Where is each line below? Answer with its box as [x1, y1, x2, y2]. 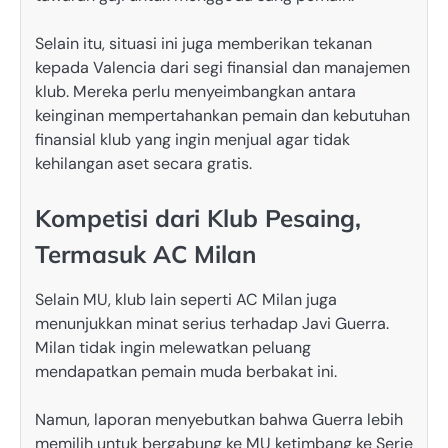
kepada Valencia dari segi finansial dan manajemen [35, 56, 410, 78]
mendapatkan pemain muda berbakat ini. [35, 361, 337, 383]
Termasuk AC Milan [35, 239, 256, 270]
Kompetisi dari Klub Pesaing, [35, 203, 361, 234]
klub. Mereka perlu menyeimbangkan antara [35, 80, 356, 102]
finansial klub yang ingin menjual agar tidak [35, 128, 350, 150]
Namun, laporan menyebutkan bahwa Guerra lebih [35, 409, 403, 431]
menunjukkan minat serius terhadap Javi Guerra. [35, 313, 389, 335]
